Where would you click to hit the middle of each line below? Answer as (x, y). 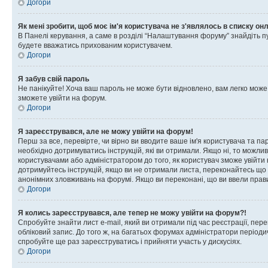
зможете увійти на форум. (62, 98)
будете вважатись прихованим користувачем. (95, 45)
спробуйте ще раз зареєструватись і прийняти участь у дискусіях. (130, 242)
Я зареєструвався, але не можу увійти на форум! (106, 132)
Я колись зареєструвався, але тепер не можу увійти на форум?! (132, 213)
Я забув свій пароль (54, 79)
